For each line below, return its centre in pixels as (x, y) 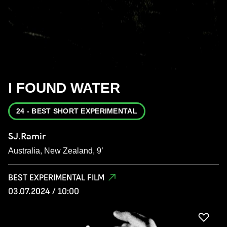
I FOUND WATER (64, 88)
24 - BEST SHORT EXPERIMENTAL (77, 111)
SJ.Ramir (27, 136)
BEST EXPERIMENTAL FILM (56, 177)
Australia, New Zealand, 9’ (56, 150)
